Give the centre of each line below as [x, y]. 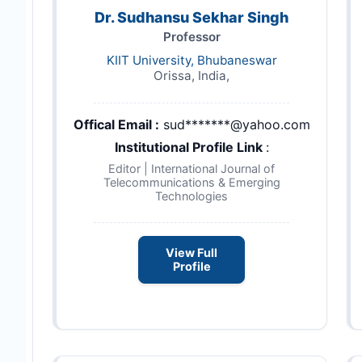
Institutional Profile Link [190, 147]
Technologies [192, 196]
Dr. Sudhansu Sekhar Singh [192, 18]
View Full [192, 253]
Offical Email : [116, 125]
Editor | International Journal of [192, 169]
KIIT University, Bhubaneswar [192, 61]
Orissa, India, [192, 76]
